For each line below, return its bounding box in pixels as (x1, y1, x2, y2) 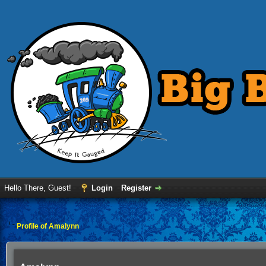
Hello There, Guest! (4, 183, 74, 192)
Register (121, 183, 151, 192)
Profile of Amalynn (17, 222, 79, 230)
